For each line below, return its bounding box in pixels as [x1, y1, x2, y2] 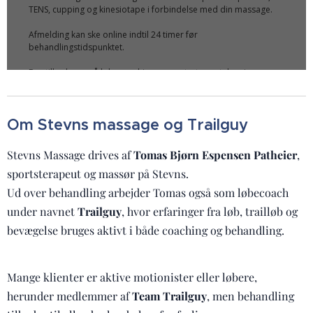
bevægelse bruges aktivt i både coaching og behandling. [7, 223, 284, 238]
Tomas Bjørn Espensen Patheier [133, 147, 297, 162]
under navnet [7, 204, 78, 219]
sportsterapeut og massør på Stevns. [7, 166, 189, 181]
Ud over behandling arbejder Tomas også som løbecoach [7, 185, 289, 200]
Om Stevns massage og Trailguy [7, 115, 248, 134]
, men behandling [207, 289, 294, 303]
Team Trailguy [132, 289, 207, 303]
